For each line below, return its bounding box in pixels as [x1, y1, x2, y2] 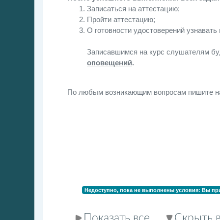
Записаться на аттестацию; [87, 4, 180, 13]
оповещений [87, 58, 132, 67]
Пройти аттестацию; [87, 15, 155, 24]
